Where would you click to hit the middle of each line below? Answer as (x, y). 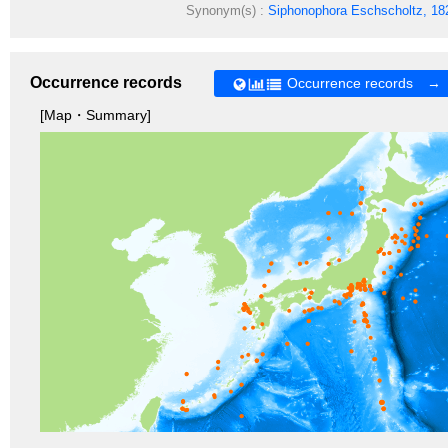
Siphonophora (307, 11)
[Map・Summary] (95, 114)
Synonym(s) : (224, 11)
